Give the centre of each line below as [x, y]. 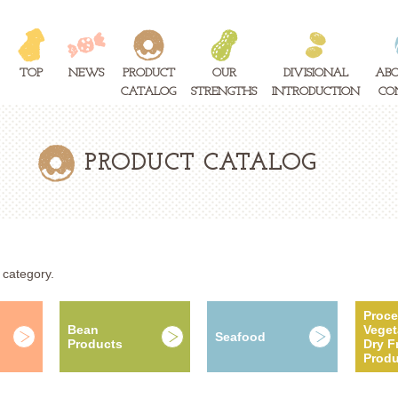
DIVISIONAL [316, 74]
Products [95, 344]
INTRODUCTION [316, 92]
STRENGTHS [224, 92]
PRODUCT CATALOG [201, 164]
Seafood [241, 337]
